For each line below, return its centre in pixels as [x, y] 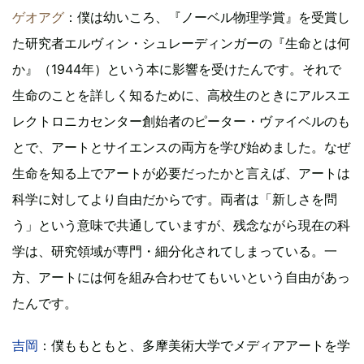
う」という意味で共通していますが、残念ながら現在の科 [181, 225]
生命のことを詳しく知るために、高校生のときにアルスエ [181, 95]
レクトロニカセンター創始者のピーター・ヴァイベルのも [181, 121]
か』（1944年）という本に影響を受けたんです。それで [177, 69]
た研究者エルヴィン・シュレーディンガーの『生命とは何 [181, 43]
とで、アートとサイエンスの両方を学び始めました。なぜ [181, 147]
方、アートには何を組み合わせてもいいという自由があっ [181, 277]
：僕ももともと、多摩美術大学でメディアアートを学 [194, 346]
